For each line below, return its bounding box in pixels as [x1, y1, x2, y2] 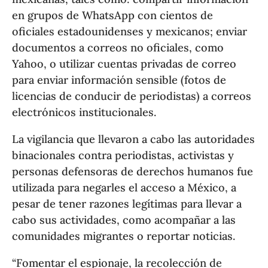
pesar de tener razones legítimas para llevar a [12, 196, 242, 211]
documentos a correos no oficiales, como [12, 40, 224, 54]
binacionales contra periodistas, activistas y [12, 148, 234, 162]
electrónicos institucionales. [12, 105, 157, 119]
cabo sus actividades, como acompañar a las [12, 212, 236, 227]
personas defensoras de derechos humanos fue [12, 164, 254, 178]
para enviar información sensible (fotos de [12, 72, 227, 87]
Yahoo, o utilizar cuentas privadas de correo [12, 56, 237, 71]
